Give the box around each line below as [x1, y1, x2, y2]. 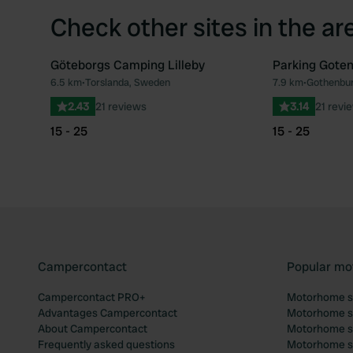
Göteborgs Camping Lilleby [50, 57, 205, 73]
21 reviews [95, 99, 147, 113]
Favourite [241, 81, 296, 98]
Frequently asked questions [38, 337, 175, 351]
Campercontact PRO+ [38, 290, 145, 304]
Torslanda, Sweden [85, 76, 170, 89]
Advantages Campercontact [38, 306, 177, 320]
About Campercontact [38, 321, 147, 336]
